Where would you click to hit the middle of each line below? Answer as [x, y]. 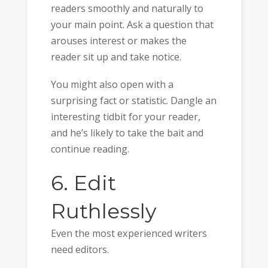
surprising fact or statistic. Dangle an [133, 101]
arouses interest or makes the [118, 40]
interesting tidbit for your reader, [125, 117]
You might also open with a [112, 85]
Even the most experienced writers [129, 233]
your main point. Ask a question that [132, 24]
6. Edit [83, 183]
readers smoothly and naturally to [127, 8]
